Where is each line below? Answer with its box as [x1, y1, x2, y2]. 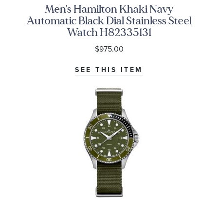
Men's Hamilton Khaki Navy [45, 2, 173, 17]
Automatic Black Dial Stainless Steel [26, 14, 192, 28]
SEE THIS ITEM [75, 65, 143, 75]
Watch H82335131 [67, 25, 151, 40]
